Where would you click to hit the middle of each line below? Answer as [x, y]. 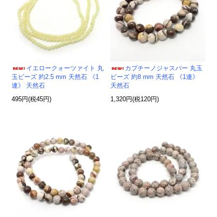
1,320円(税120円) [135, 100]
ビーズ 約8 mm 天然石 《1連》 [155, 77]
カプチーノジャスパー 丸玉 [164, 69]
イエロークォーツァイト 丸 [65, 69]
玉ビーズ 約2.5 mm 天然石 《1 [55, 77]
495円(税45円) [32, 100]
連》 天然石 [29, 86]
